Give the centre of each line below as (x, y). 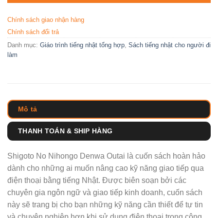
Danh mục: (24, 45)
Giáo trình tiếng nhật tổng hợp (82, 45)
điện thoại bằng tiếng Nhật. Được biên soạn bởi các (97, 180)
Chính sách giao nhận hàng (46, 19)
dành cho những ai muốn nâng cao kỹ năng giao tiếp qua (106, 168)
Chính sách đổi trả (33, 32)
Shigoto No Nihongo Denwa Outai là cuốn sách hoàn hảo (106, 156)
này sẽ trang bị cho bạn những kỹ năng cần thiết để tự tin (105, 204)
